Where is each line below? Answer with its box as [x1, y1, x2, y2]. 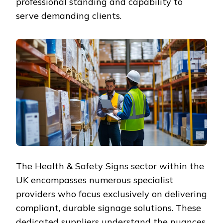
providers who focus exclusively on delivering [16, 188, 207, 200]
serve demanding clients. [16, 10, 121, 22]
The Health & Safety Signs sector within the [16, 160, 204, 172]
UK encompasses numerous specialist [16, 174, 173, 186]
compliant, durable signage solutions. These [16, 202, 201, 214]
